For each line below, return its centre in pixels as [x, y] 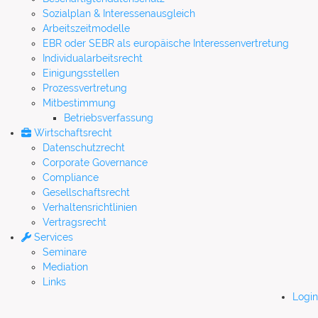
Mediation [65, 267]
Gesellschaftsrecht [86, 192]
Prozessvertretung [85, 88]
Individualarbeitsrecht [93, 58]
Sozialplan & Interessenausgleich [119, 13]
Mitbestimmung [79, 103]
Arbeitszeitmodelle [86, 28]
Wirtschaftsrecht [72, 133]
